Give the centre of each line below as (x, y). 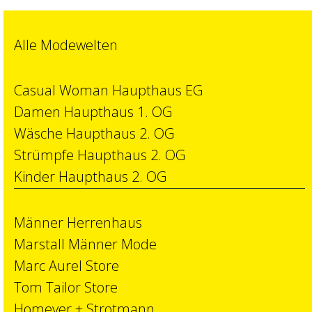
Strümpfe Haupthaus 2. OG (100, 155)
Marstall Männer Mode (85, 244)
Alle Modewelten (66, 45)
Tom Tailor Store (66, 287)
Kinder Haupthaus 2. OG (90, 177)
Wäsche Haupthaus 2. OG (94, 133)
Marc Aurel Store (67, 266)
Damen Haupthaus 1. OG (93, 112)
